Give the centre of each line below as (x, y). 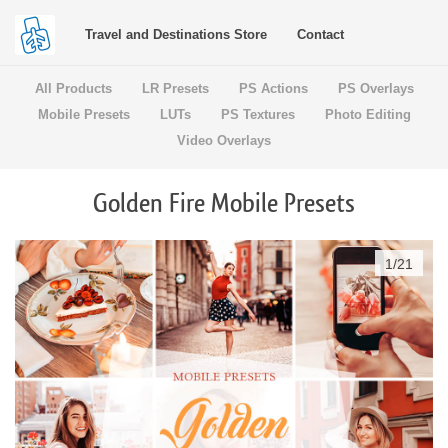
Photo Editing (367, 114)
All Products (73, 88)
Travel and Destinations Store (176, 34)
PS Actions (273, 88)
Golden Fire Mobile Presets (224, 204)
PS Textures (257, 114)
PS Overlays (375, 88)
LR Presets (175, 88)
